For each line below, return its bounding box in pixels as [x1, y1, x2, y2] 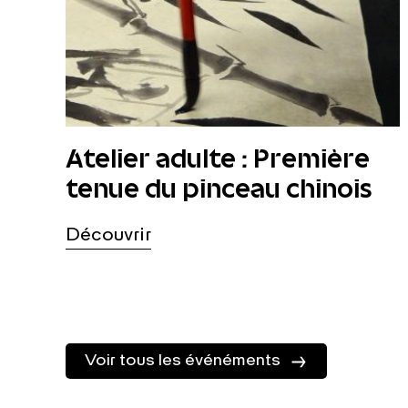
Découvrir [66, 228, 151, 244]
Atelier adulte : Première [66, 145, 370, 174]
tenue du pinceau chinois [66, 175, 372, 204]
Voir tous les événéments [85, 353, 280, 368]
